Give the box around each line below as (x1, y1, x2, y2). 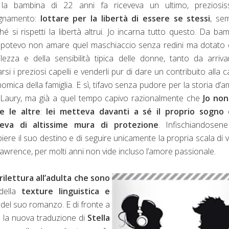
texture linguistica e (21, 185, 110, 197)
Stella (87, 212, 110, 223)
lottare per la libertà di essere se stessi (40, 12, 211, 24)
